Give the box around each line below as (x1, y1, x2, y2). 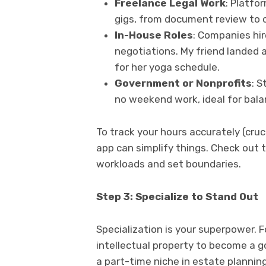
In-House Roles (114, 29, 193, 42)
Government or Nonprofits (114, 77, 252, 90)
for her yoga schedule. (114, 61, 220, 74)
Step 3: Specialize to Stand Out (96, 191, 258, 203)
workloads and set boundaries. (96, 158, 241, 170)
